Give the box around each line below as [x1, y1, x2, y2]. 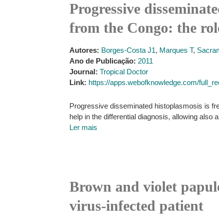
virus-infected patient [69, 197, 203, 214]
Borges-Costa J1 [101, 46, 155, 54]
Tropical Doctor [100, 67, 148, 76]
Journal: [69, 67, 98, 76]
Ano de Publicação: [69, 57, 136, 65]
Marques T [159, 46, 193, 54]
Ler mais [69, 123, 97, 131]
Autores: [69, 46, 99, 54]
